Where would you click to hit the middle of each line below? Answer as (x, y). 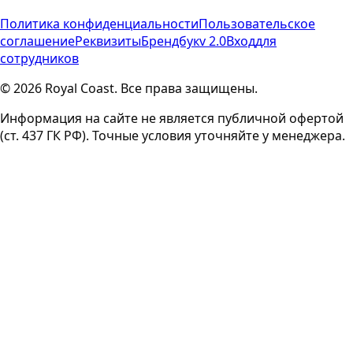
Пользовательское (257, 24)
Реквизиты (108, 41)
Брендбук (170, 41)
